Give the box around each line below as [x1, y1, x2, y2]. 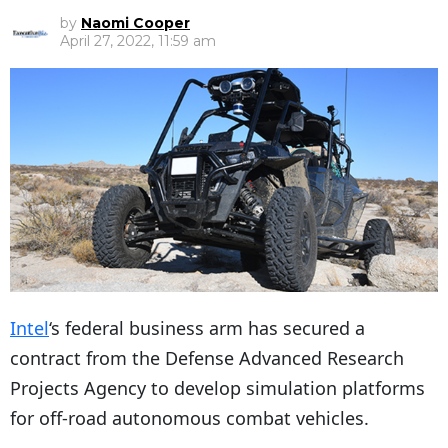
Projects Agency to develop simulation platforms [10, 376, 425, 401]
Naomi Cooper [81, 14, 190, 33]
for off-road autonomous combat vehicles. [10, 406, 369, 431]
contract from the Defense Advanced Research [10, 346, 404, 371]
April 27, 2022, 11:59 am [60, 32, 216, 51]
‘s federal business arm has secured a [49, 316, 365, 341]
